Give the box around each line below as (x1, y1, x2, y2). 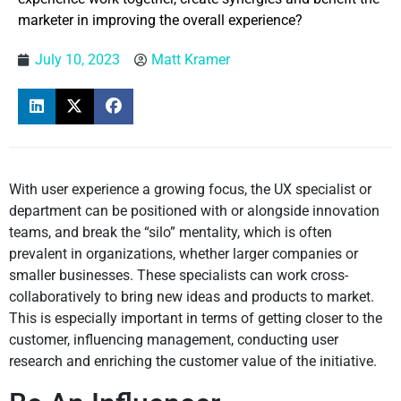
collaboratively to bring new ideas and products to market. (9, 288, 374, 306)
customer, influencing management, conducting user (9, 331, 338, 349)
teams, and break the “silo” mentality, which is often (9, 224, 332, 242)
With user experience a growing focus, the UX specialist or (9, 181, 371, 199)
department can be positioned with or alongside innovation (9, 202, 380, 220)
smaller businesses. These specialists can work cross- (9, 267, 348, 285)
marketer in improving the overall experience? (18, 12, 303, 30)
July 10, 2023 (35, 51, 120, 69)
